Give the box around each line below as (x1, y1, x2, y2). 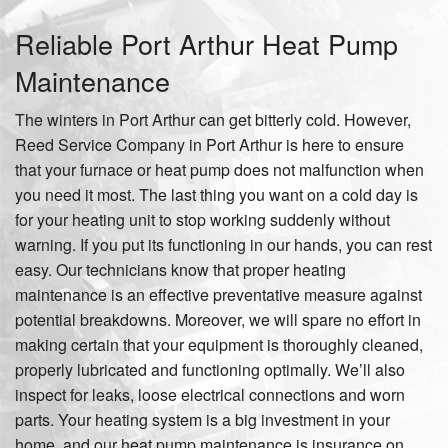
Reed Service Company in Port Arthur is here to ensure (15, 133, 404, 156)
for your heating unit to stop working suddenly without (15, 208, 390, 231)
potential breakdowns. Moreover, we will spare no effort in (15, 308, 421, 331)
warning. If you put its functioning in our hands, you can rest (15, 233, 432, 256)
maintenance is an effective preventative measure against (15, 283, 422, 306)
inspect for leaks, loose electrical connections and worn (15, 383, 405, 406)
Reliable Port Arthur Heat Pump (15, 24, 398, 63)
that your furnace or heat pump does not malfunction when (15, 158, 424, 181)
